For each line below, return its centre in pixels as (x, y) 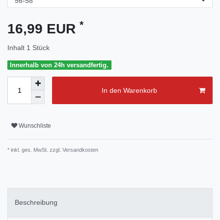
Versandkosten (80, 150)
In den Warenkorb (129, 90)
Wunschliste (35, 125)
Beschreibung (36, 203)
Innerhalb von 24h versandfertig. (59, 65)
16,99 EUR (43, 28)
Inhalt (17, 47)
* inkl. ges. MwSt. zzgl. (34, 150)
